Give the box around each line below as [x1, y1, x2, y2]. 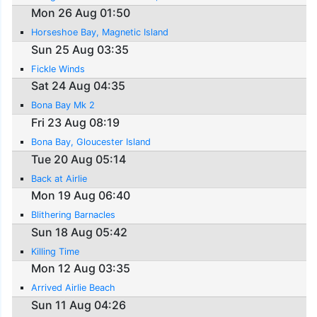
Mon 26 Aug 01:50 [31, 6, 131, 21]
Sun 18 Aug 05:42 [31, 224, 128, 239]
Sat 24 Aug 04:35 [31, 79, 126, 93]
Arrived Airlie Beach [31, 282, 116, 294]
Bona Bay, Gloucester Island [31, 136, 151, 147]
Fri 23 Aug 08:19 [31, 115, 120, 129]
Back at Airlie [31, 173, 88, 184]
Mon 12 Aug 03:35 [31, 261, 131, 276]
